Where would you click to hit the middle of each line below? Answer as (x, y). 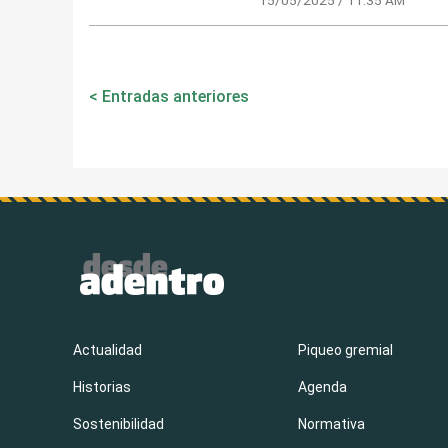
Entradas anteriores (175, 96)
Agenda (323, 386)
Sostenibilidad (118, 423)
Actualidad (107, 349)
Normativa (332, 423)
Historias (101, 386)
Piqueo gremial (346, 349)
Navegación (152, 82)
